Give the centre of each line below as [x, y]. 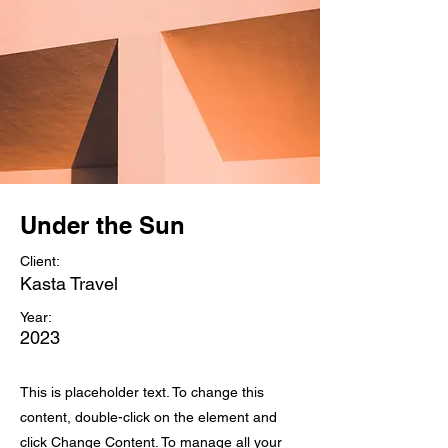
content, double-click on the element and [148, 417]
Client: [40, 261]
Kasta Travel [69, 283]
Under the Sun [102, 225]
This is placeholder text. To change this [142, 392]
